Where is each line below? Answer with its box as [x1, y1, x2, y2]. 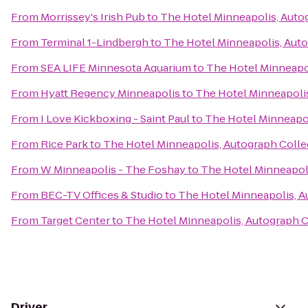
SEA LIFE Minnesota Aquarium [41, 60, 191, 75]
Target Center [41, 213, 110, 228]
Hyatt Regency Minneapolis [41, 86, 180, 100]
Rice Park [41, 137, 88, 151]
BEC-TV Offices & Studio [41, 188, 163, 202]
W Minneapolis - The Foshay [41, 162, 186, 177]
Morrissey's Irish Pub [41, 10, 145, 24]
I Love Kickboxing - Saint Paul [41, 111, 190, 126]
